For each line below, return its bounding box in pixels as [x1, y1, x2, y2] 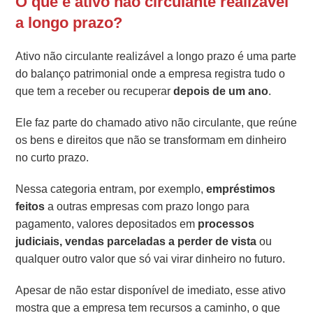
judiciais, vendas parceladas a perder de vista [15, 233, 257, 250]
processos [198, 216, 255, 233]
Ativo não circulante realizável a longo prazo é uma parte [15, 48, 297, 65]
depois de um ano [173, 83, 269, 100]
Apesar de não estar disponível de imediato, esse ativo [15, 282, 286, 299]
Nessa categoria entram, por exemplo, [15, 181, 204, 198]
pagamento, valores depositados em [15, 216, 198, 233]
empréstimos [203, 181, 276, 198]
